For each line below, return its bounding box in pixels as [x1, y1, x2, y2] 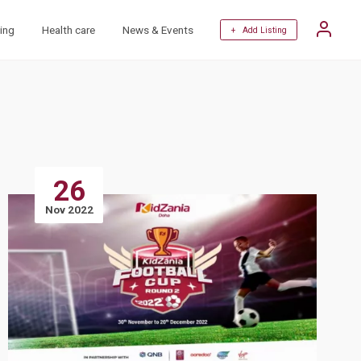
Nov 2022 [44, 204, 93, 217]
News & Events [122, 23, 193, 36]
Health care [42, 23, 96, 36]
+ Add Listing [230, 25, 287, 35]
